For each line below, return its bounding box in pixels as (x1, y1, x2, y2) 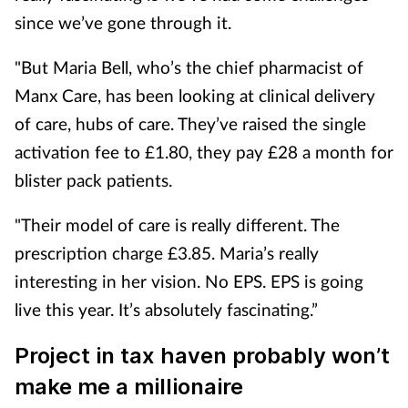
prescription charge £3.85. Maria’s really (15, 242, 319, 263)
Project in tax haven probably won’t (15, 342, 390, 369)
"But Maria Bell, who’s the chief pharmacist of (15, 56, 363, 77)
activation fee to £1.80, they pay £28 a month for (15, 141, 393, 162)
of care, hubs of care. (15, 113, 178, 134)
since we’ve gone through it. (15, 12, 231, 33)
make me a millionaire (15, 372, 243, 400)
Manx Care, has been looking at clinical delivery (15, 85, 375, 106)
